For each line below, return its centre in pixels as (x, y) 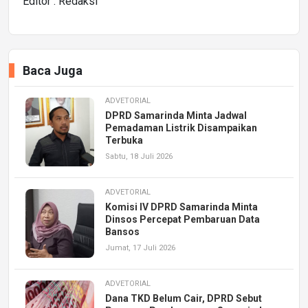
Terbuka (124, 140)
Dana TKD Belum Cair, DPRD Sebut (184, 298)
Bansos (122, 231)
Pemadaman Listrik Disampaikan (181, 128)
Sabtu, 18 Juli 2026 (139, 156)
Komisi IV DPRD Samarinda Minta (181, 207)
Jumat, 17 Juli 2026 (140, 247)
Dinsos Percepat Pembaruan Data (183, 219)
